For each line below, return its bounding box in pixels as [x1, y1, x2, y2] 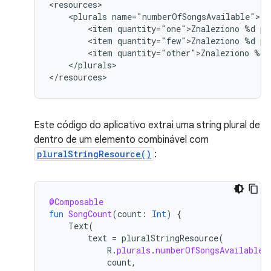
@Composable [49, 196, 103, 207]
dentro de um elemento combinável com [34, 134, 209, 146]
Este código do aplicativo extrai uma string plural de [34, 119, 260, 131]
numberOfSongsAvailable [155, 244, 263, 256]
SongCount [68, 208, 112, 220]
